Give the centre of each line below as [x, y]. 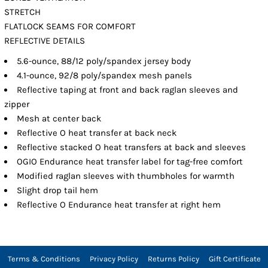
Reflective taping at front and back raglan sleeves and [128, 89]
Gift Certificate [234, 258]
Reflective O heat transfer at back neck [97, 133]
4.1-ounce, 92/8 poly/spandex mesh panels [105, 75]
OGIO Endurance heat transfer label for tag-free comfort [130, 161]
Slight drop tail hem [58, 190]
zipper [17, 104]
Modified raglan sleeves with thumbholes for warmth [126, 176]
